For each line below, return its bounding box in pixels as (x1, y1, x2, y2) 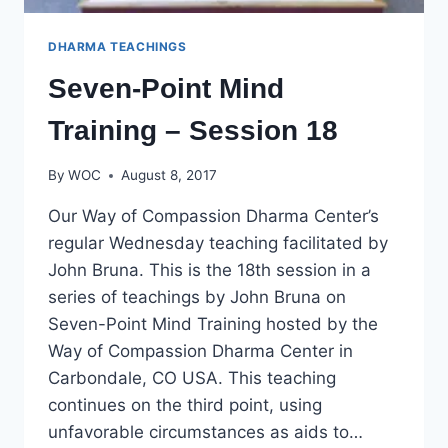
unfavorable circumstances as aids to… (48, 422, 363, 443)
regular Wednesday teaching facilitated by (48, 233, 388, 254)
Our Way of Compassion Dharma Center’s (48, 206, 379, 227)
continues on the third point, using (48, 395, 322, 416)
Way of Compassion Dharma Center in (48, 341, 353, 362)
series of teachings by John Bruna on (48, 287, 346, 308)
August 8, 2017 (121, 167, 218, 184)
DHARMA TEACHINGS (48, 38, 187, 54)
